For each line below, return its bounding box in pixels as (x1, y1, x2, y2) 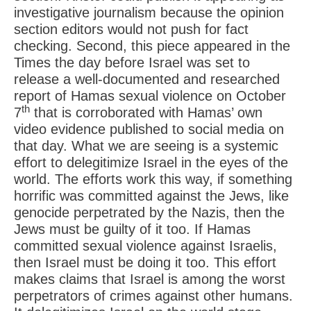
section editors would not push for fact (14, 22, 249, 37)
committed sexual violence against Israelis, (14, 238, 277, 253)
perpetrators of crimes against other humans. (14, 288, 293, 303)
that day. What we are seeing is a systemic (14, 138, 278, 153)
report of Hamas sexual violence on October (14, 88, 286, 103)
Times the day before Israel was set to (14, 55, 250, 70)
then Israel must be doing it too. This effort (14, 255, 276, 270)
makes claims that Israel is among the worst (14, 271, 285, 287)
